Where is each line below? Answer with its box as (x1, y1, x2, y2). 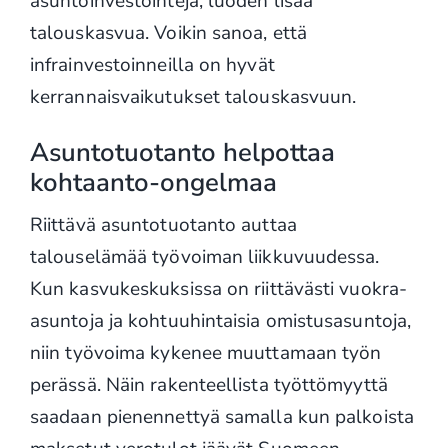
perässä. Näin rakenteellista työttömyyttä (29, 371, 388, 398)
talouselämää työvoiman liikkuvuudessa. (29, 243, 380, 270)
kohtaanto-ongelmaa (29, 165, 277, 201)
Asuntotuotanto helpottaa (29, 135, 335, 171)
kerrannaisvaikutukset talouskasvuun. (29, 83, 357, 110)
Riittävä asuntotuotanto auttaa (29, 211, 297, 238)
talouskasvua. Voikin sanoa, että (29, 19, 308, 46)
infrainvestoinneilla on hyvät (29, 51, 275, 78)
